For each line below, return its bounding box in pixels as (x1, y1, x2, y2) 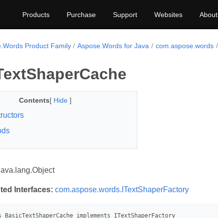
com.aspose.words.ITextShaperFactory (55, 185, 189, 194)
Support (113, 11, 137, 18)
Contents (18, 96, 50, 104)
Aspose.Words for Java (77, 42, 149, 50)
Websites (154, 11, 182, 18)
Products (22, 11, 50, 18)
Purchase (67, 11, 96, 18)
